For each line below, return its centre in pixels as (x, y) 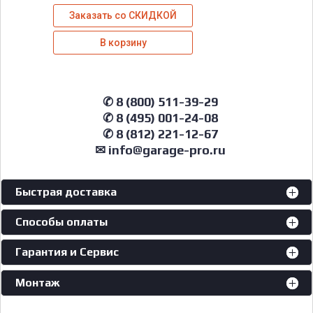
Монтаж (38, 282)
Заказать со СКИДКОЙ (123, 16)
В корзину (123, 42)
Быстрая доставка (66, 191)
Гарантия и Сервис (67, 252)
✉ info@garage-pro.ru (160, 150)
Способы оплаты (61, 221)
